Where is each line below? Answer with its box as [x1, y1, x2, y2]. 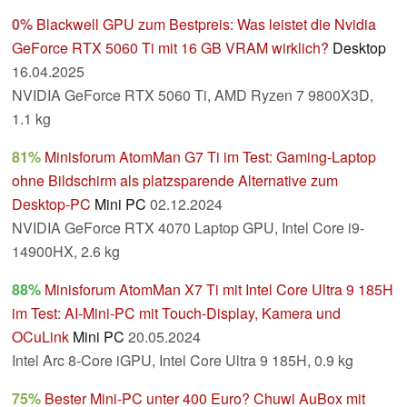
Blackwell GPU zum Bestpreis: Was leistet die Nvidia [36, 14, 376, 35]
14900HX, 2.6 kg [12, 241, 120, 263]
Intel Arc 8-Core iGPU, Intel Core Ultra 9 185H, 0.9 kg [12, 350, 353, 372]
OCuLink [12, 326, 69, 348]
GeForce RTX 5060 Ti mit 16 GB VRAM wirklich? [12, 37, 329, 59]
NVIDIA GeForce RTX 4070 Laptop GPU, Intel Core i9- [12, 217, 364, 239]
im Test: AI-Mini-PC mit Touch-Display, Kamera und [12, 303, 341, 324]
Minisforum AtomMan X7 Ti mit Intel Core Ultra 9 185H [45, 279, 393, 301]
